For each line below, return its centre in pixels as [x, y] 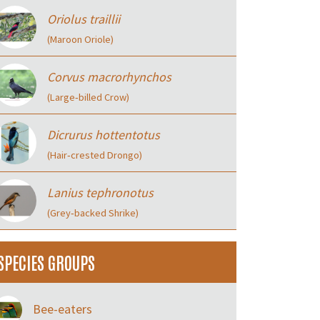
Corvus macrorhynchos [109, 77]
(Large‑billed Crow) [88, 97]
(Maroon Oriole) [80, 39]
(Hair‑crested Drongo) [95, 155]
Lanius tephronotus [100, 192]
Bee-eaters [62, 309]
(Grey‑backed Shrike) [93, 213]
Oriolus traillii [84, 19]
